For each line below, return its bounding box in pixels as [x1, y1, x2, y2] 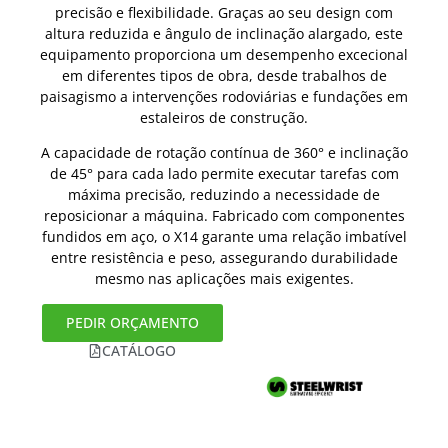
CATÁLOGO [102, 340, 176, 360]
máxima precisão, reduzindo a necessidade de [68, 185, 380, 205]
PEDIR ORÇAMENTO [65, 312, 199, 332]
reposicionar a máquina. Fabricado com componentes [43, 206, 405, 226]
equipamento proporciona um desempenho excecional [40, 45, 408, 64]
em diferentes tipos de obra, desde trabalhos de [61, 66, 387, 85]
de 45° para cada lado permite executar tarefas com [49, 164, 399, 184]
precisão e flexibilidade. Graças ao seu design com [55, 3, 393, 22]
